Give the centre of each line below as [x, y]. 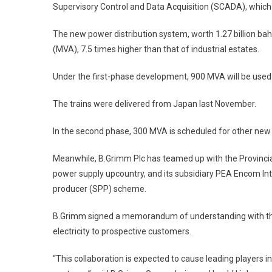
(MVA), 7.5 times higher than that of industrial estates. [156, 49]
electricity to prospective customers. [122, 232]
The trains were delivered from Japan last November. [155, 104]
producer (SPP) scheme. [100, 189]
